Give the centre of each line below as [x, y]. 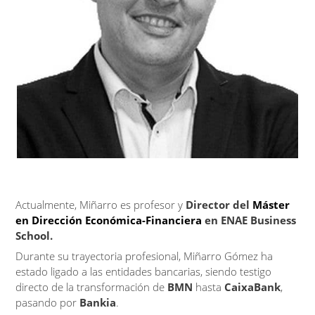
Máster [271, 205]
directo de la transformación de [92, 287]
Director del [219, 205]
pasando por [48, 302]
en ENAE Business [251, 220]
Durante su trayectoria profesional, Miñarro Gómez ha [144, 256]
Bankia [98, 302]
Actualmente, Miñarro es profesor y [101, 205]
